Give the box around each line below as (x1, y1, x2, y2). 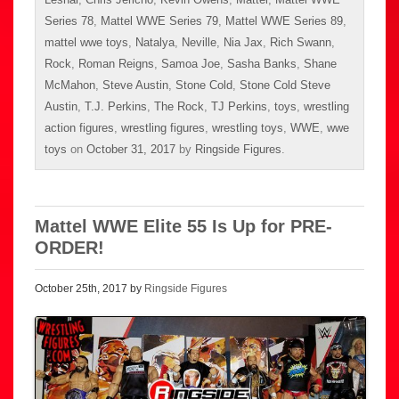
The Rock (154, 99, 204, 113)
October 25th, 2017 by (35, 281, 144, 295)
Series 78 (45, 13, 94, 28)
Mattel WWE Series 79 (101, 13, 218, 28)
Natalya (135, 35, 175, 49)
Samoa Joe (161, 56, 220, 70)
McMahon (45, 77, 95, 92)
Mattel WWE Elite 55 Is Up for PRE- (35, 216, 332, 236)
